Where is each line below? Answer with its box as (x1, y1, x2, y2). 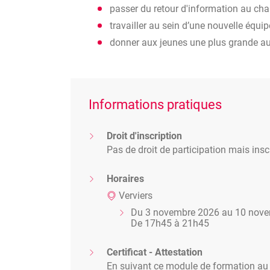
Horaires (107, 173, 144, 184)
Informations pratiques (89, 97, 222, 112)
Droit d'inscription (107, 130, 182, 142)
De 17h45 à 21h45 (131, 218, 209, 229)
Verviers (119, 190, 152, 201)
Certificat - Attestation (107, 246, 202, 258)
